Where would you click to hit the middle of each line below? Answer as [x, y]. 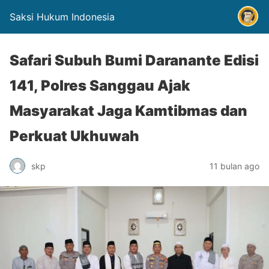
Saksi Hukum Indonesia [62, 17]
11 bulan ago [234, 166]
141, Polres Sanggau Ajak [100, 86]
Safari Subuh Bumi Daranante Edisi [134, 60]
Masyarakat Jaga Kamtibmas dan [128, 111]
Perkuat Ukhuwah [74, 136]
